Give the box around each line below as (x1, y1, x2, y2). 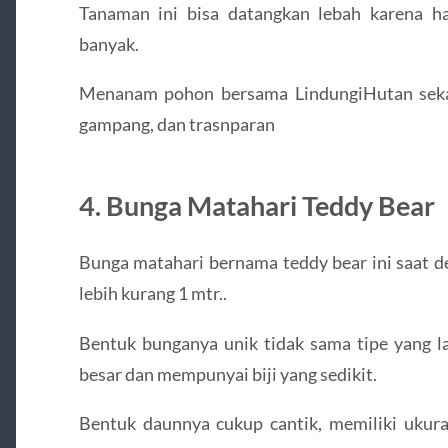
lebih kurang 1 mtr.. (78, 282, 227, 305)
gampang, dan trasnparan (78, 113, 275, 136)
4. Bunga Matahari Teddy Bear (78, 189, 435, 223)
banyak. (78, 33, 139, 56)
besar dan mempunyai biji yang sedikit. (78, 362, 377, 385)
